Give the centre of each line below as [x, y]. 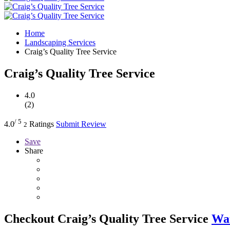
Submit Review [81, 124]
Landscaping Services [60, 42]
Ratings [42, 124]
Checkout [29, 218]
